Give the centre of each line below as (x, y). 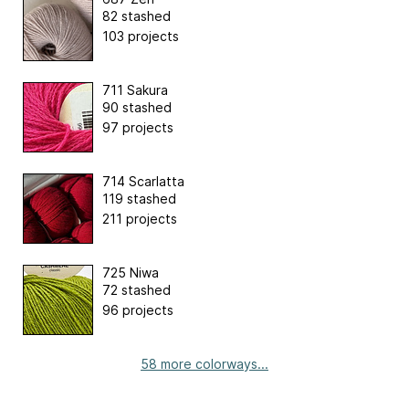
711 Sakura (135, 90)
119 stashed (139, 199)
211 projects (140, 219)
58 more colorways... (204, 364)
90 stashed (137, 108)
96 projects (138, 310)
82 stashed (136, 16)
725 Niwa (131, 273)
